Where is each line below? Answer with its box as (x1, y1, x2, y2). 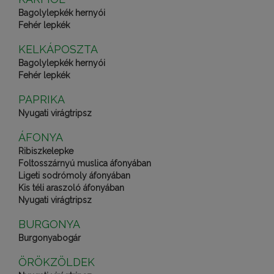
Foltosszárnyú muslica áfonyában (18, 158, 151, 168)
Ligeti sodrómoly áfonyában (18, 171, 130, 180)
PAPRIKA (18, 93, 65, 106)
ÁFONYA (18, 131, 63, 144)
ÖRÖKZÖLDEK (18, 256, 95, 268)
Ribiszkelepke (18, 146, 73, 156)
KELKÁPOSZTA (18, 43, 98, 56)
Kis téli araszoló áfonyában (18, 183, 124, 193)
